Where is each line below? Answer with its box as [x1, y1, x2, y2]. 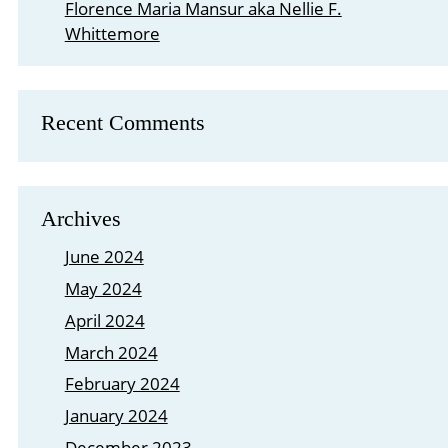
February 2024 [64, 372, 180, 396]
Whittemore [64, 21, 160, 45]
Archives [41, 206, 122, 231]
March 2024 [64, 340, 158, 364]
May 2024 [64, 277, 142, 301]
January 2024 [64, 404, 168, 427]
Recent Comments [41, 110, 206, 135]
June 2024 [64, 245, 144, 269]
